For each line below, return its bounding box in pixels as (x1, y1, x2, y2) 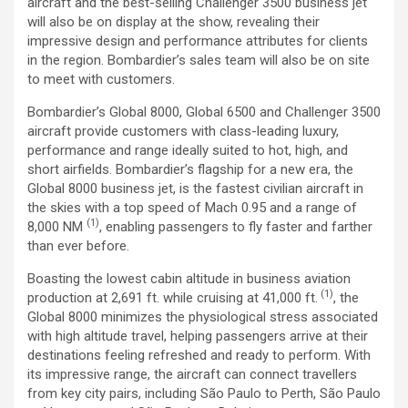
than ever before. (27, 238, 129, 254)
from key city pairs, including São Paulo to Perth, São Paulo (27, 385, 381, 402)
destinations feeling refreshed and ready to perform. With (27, 347, 371, 363)
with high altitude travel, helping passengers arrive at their (27, 328, 368, 344)
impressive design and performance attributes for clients (27, 33, 368, 49)
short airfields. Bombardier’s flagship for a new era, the (27, 161, 353, 178)
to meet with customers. (27, 71, 175, 87)
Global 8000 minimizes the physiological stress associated (27, 309, 378, 325)
